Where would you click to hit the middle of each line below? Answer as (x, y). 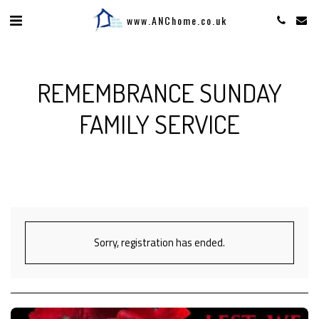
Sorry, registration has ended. (159, 243)
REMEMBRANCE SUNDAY (159, 93)
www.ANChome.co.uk (177, 20)
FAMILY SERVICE (159, 124)
